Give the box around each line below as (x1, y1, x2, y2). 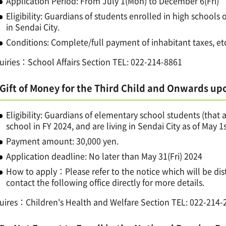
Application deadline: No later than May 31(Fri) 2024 (6, 149, 205, 162)
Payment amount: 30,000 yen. (6, 134, 119, 147)
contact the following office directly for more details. (6, 176, 205, 188)
